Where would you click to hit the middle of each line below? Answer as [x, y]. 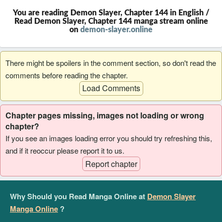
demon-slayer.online [116, 30]
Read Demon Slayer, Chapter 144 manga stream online [111, 22]
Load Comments [111, 88]
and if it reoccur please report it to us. [65, 151]
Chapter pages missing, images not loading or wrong [105, 115]
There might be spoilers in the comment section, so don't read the [111, 62]
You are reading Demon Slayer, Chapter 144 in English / [111, 13]
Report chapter [111, 164]
